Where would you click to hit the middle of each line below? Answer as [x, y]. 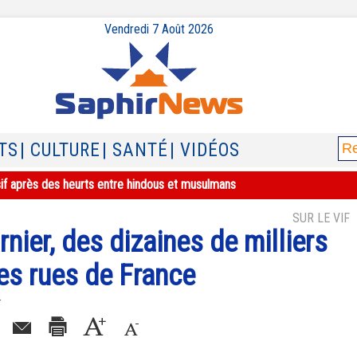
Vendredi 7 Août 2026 [159, 29]
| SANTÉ [135, 150]
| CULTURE [60, 150]
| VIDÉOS [205, 150]
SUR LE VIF [321, 218]
